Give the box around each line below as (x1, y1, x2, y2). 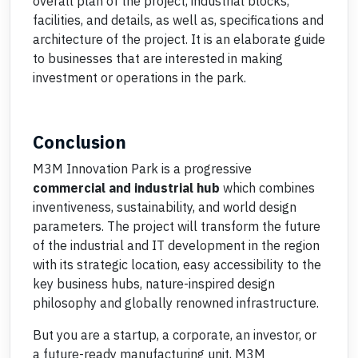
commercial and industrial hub (33, 180, 220, 196)
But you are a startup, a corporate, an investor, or (33, 327, 316, 343)
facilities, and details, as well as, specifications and (33, 12, 324, 28)
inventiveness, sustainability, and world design (33, 199, 296, 215)
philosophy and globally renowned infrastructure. (33, 295, 319, 311)
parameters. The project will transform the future (33, 218, 320, 234)
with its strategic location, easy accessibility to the (33, 257, 321, 272)
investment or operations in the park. (33, 70, 246, 86)
